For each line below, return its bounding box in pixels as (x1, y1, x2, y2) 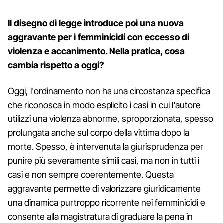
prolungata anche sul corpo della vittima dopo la (8, 127, 189, 138)
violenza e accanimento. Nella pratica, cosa (8, 45, 185, 56)
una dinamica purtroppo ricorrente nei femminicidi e (8, 197, 205, 208)
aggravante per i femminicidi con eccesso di (8, 31, 189, 42)
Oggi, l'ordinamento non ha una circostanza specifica (8, 85, 210, 96)
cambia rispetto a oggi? (8, 59, 104, 70)
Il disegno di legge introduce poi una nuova (8, 17, 184, 28)
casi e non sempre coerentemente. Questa (8, 169, 174, 180)
